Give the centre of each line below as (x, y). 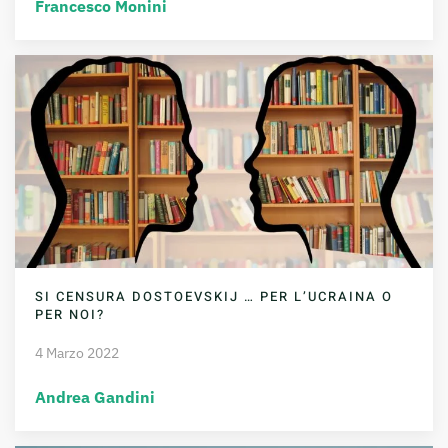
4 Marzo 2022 (77, 352)
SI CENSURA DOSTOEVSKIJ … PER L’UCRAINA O (214, 296)
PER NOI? (70, 314)
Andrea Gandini (95, 396)
